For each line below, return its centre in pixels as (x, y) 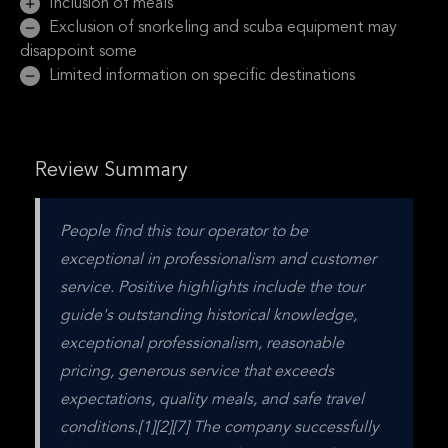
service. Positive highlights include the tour (212, 288)
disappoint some (78, 52)
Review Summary (111, 171)
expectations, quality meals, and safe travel (212, 400)
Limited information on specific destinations (200, 76)
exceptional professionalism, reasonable (202, 344)
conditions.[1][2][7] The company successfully (219, 428)
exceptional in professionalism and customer (218, 260)
